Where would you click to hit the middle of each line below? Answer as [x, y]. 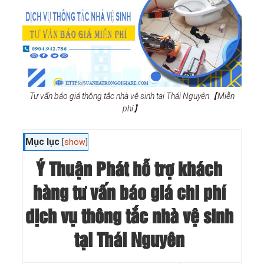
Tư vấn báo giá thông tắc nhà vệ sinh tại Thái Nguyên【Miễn [132, 96]
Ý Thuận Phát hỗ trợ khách [129, 170]
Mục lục [42, 142]
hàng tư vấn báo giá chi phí [129, 194]
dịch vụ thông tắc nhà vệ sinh [129, 217]
